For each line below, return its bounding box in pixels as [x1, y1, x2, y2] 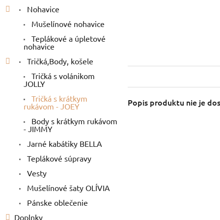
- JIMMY [24, 123, 53, 134]
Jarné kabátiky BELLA [25, 138, 102, 148]
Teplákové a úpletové [29, 33, 106, 43]
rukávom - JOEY [24, 101, 80, 111]
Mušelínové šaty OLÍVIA [25, 182, 110, 192]
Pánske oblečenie [25, 197, 88, 207]
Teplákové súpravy [25, 153, 91, 163]
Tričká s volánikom [29, 70, 95, 81]
